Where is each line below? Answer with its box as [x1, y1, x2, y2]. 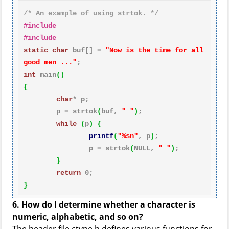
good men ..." [24, 58, 77, 66]
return [56, 169, 81, 177]
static [24, 46, 48, 54]
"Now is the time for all [105, 46, 203, 54]
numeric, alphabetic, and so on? [12, 211, 143, 222]
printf [89, 132, 113, 140]
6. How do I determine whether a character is [12, 199, 195, 210]
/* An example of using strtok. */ [24, 9, 158, 17]
